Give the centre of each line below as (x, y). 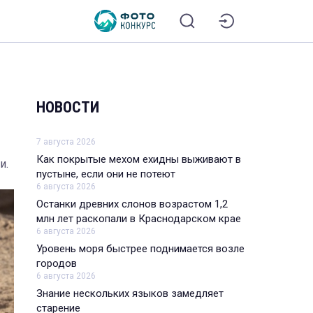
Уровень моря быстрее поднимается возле (140, 248)
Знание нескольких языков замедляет (130, 293)
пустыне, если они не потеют (106, 174)
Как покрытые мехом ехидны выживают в (139, 159)
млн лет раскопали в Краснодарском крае (139, 218)
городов (57, 263)
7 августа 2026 (66, 141)
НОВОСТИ (68, 107)
